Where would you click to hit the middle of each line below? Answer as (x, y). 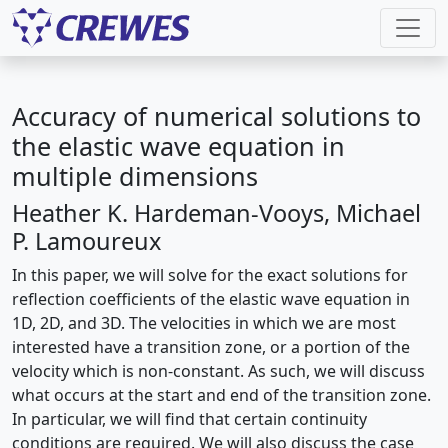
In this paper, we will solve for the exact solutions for (210, 275)
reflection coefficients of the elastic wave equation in (211, 299)
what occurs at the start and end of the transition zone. (221, 395)
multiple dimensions (135, 176)
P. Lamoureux (86, 241)
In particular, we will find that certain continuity (189, 419)
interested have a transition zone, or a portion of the (211, 347)
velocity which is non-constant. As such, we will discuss (218, 371)
